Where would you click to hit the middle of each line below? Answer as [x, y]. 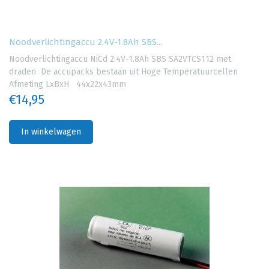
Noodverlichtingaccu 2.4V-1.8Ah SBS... [86, 42]
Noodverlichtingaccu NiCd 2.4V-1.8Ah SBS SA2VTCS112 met [120, 59]
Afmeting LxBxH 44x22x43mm [68, 85]
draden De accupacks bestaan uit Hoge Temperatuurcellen [123, 72]
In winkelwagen [51, 132]
